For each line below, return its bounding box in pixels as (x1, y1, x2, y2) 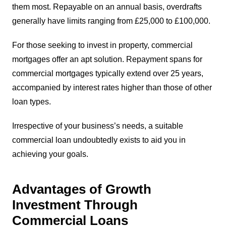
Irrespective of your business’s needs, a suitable (12, 121, 183, 130)
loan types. (12, 97, 51, 106)
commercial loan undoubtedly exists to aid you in (12, 135, 186, 144)
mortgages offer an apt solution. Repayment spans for (12, 54, 202, 64)
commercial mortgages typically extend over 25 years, (12, 69, 203, 78)
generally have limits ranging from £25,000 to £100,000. (12, 16, 210, 25)
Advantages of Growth (12, 181, 151, 197)
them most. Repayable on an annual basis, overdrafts (12, 2, 202, 11)
